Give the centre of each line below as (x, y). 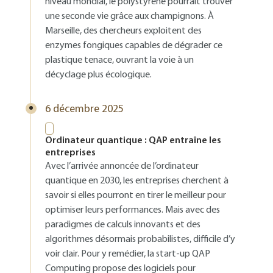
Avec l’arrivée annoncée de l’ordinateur (122, 166)
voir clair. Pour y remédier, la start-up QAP (128, 254)
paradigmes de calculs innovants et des (123, 225)
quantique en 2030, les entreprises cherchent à (137, 181)
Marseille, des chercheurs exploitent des (123, 31)
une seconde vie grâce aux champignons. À (129, 16)
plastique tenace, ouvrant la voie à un (119, 60)
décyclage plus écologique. (98, 75)
